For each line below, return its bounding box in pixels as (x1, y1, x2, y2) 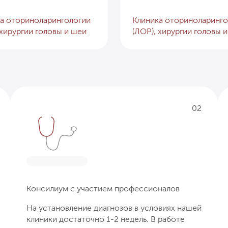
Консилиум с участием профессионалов (26, 183, 180, 193)
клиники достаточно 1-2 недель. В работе (26, 214, 185, 224)
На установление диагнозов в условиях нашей (26, 203, 202, 213)
